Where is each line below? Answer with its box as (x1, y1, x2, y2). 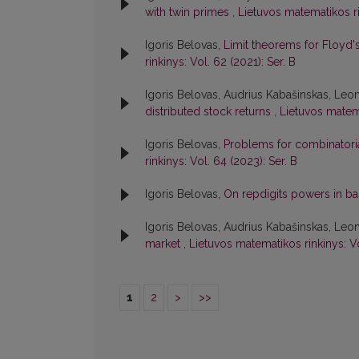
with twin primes (145, 6, 232, 19)
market (145, 237, 184, 251)
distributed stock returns (145, 105, 274, 119)
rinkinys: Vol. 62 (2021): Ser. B (145, 55, 296, 69)
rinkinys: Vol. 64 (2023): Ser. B (145, 155, 297, 168)
